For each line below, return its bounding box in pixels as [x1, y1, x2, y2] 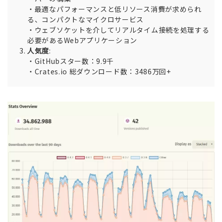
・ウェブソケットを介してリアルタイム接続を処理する [27, 25, 210, 35]
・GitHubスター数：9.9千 [27, 56, 114, 66]
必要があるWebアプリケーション [27, 35, 138, 46]
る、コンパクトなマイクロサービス [27, 14, 144, 25]
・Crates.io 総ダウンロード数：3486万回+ [27, 66, 171, 77]
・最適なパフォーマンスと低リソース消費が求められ [27, 4, 202, 14]
